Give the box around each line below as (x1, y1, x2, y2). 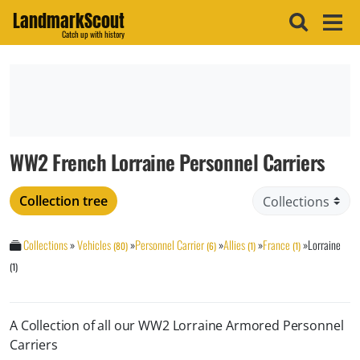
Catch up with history (62, 28, 125, 41)
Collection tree (19, 192, 108, 211)
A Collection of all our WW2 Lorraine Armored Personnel (10, 317, 344, 335)
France (263, 236, 290, 254)
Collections (23, 236, 67, 254)
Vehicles (77, 236, 111, 254)
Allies (223, 236, 245, 254)
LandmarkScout (13, 6, 125, 34)
